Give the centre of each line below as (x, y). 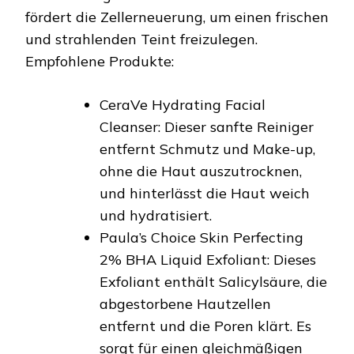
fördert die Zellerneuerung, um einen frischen (177, 17)
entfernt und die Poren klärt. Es (205, 326)
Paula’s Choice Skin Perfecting (201, 237)
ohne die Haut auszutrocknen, (201, 171)
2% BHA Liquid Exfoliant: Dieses (208, 259)
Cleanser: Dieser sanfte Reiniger (207, 126)
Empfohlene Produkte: (100, 61)
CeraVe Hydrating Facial (183, 104)
